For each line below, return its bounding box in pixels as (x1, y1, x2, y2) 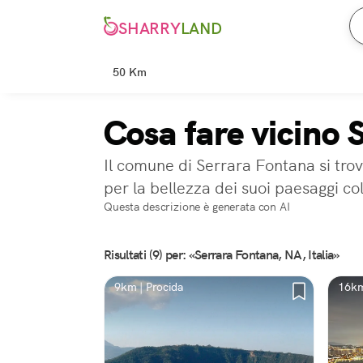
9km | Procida (114, 280, 184, 294)
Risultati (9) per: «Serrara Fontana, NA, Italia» (104, 246, 340, 263)
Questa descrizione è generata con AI (104, 199, 290, 214)
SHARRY (118, 18, 181, 40)
